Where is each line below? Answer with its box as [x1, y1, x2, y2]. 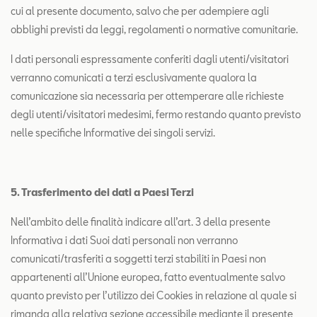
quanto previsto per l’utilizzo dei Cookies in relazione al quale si [11, 289, 296, 301]
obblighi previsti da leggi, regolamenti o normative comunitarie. [11, 23, 298, 35]
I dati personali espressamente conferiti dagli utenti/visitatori [11, 53, 289, 65]
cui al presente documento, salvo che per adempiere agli [11, 5, 269, 17]
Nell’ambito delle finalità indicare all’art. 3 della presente [11, 216, 270, 228]
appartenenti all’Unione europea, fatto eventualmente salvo [11, 271, 285, 283]
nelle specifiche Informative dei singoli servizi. [11, 127, 215, 139]
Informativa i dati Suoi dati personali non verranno [11, 234, 238, 246]
